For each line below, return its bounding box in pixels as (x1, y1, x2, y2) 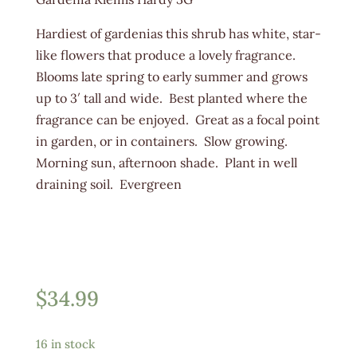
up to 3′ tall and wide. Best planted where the (35, 90, 308, 107)
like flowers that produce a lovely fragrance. (35, 47, 299, 64)
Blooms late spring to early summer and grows (35, 69, 308, 85)
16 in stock (35, 336, 95, 352)
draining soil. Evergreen (35, 176, 182, 193)
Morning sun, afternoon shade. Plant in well (35, 155, 297, 171)
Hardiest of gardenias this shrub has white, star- (35, 25, 321, 42)
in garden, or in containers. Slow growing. (35, 133, 291, 150)
